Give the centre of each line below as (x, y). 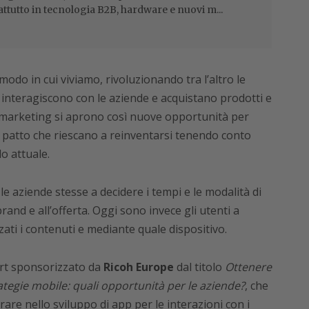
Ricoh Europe (138, 267)
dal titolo (199, 267)
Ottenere (248, 267)
